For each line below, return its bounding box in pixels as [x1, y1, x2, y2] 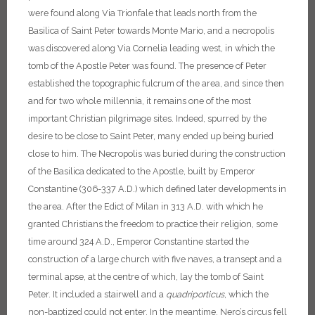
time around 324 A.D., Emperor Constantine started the [28, 236, 249, 247]
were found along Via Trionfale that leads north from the [28, 8, 257, 19]
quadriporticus [166, 289, 224, 300]
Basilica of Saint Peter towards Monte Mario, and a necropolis [28, 25, 274, 37]
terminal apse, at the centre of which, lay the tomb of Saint [28, 271, 264, 283]
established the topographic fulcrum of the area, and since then [28, 78, 284, 89]
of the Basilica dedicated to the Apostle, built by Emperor [28, 166, 255, 177]
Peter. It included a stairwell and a [28, 289, 166, 300]
